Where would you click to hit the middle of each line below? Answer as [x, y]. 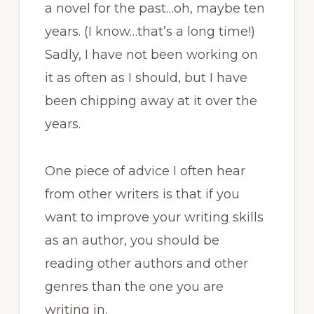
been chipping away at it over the [151, 101]
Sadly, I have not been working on [151, 54]
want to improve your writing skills [154, 217]
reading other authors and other [146, 263]
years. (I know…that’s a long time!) [150, 31]
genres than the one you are [134, 286]
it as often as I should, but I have [146, 77]
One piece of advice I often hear [145, 171]
